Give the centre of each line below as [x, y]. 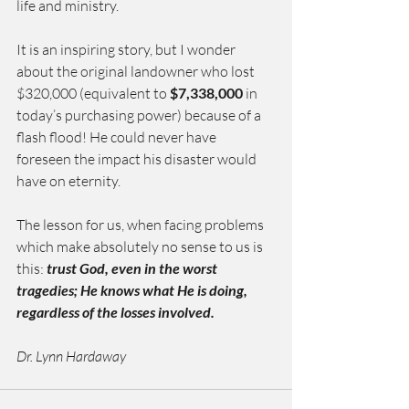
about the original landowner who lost [137, 71]
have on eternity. [68, 181]
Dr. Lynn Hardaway [71, 356]
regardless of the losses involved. [115, 312]
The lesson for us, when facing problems [142, 225]
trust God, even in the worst [133, 268]
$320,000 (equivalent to [93, 93]
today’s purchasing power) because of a [140, 115]
